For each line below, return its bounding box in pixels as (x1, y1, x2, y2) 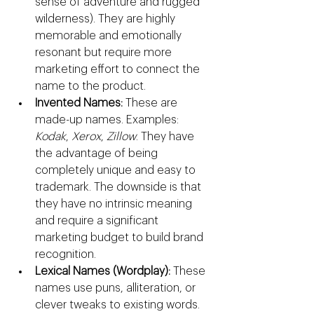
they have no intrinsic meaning (35, 198, 195, 210)
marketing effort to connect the (35, 64, 203, 76)
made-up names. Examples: (35, 114, 182, 126)
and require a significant (35, 215, 161, 227)
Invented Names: (35, 97, 123, 109)
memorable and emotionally (35, 30, 184, 42)
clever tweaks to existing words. (35, 299, 203, 311)
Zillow (107, 131, 136, 143)
